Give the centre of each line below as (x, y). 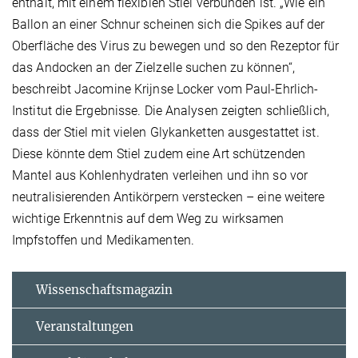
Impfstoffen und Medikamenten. (103, 241)
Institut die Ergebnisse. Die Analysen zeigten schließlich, (171, 111)
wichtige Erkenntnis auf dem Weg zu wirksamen (148, 219)
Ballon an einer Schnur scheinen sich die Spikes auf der (169, 25)
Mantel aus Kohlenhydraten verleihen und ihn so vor (160, 176)
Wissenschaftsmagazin (104, 290)
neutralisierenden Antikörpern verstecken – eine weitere (169, 197)
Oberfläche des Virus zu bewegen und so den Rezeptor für (176, 46)
